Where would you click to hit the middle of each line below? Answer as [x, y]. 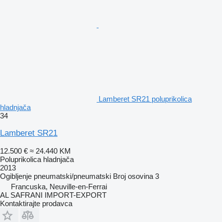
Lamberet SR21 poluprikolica [145, 99]
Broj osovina [133, 176]
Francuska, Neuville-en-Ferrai [59, 186]
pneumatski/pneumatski [72, 176]
